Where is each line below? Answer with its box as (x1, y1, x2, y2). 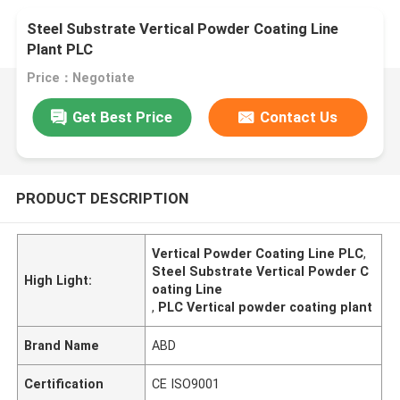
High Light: (24, 272, 93, 287)
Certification (24, 376, 104, 391)
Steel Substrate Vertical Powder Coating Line (27, 20, 339, 38)
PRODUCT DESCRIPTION (15, 188, 188, 207)
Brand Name (24, 337, 100, 353)
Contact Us (260, 107, 338, 126)
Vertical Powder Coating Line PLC (152, 246, 364, 261)
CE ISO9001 (152, 376, 221, 391)
